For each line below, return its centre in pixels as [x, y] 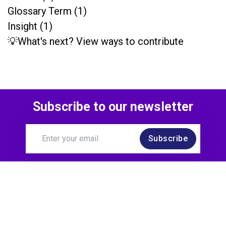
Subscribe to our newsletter [113, 107]
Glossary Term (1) [47, 11]
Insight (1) [30, 26]
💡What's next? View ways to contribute [96, 42]
